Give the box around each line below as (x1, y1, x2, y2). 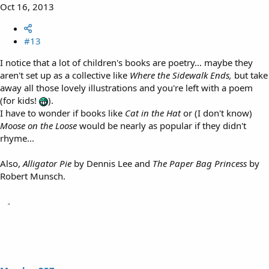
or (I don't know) (183, 106, 252, 119)
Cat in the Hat (125, 106, 183, 119)
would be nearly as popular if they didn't (77, 119, 246, 131)
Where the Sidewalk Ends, (127, 68, 234, 81)
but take (234, 68, 268, 81)
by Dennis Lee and (71, 157, 153, 169)
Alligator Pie (23, 157, 71, 169)
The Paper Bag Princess (153, 157, 249, 169)
